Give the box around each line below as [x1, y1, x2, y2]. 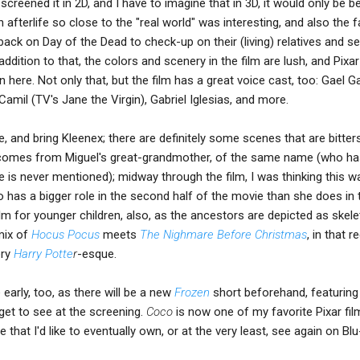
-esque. [77, 246, 117, 261]
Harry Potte [14, 246, 73, 261]
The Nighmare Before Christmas [140, 227, 307, 242]
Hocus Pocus [31, 227, 100, 242]
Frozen [174, 284, 213, 300]
